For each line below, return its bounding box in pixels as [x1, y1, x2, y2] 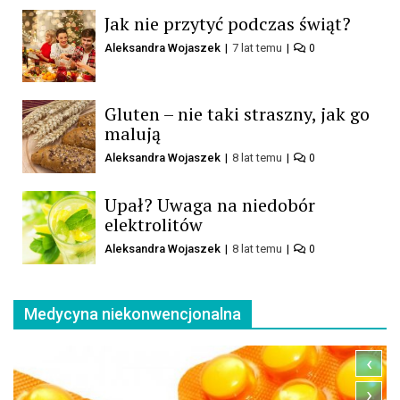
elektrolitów [104, 212, 203, 237]
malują [104, 121, 161, 146]
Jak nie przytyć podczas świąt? [104, 11, 351, 36]
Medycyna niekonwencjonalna [24, 304, 241, 323]
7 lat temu [231, 40, 285, 54]
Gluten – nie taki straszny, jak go [104, 102, 370, 127]
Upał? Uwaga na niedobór [104, 192, 315, 217]
